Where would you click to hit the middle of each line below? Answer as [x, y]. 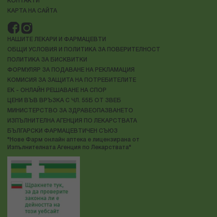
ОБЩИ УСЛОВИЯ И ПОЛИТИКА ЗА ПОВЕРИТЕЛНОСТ [84, 50]
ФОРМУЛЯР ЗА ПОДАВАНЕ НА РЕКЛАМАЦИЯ [71, 70]
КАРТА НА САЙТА [32, 11]
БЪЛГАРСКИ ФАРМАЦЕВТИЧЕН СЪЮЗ [62, 131]
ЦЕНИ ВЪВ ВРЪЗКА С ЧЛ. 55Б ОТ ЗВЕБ [64, 101]
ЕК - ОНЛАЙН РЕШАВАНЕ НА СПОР [57, 91]
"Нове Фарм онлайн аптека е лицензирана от [73, 140]
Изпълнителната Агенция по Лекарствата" [69, 148]
